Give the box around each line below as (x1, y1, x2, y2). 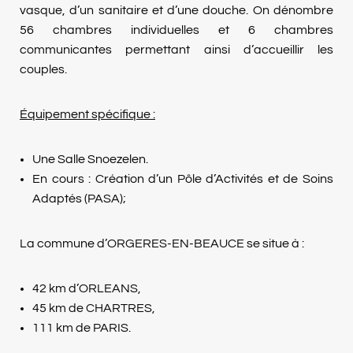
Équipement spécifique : (20, 108, 155, 121)
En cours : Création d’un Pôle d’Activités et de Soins (32, 173, 333, 185)
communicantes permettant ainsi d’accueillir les (20, 43, 333, 56)
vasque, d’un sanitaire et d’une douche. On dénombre (20, 4, 333, 17)
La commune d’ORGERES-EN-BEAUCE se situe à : (20, 237, 304, 250)
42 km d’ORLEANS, (32, 282, 141, 295)
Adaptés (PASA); (32, 192, 126, 205)
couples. (20, 63, 67, 76)
